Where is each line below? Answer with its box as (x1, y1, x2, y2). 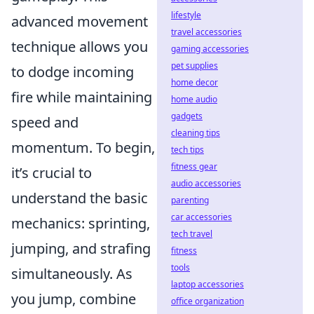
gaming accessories (171, 43, 249, 55)
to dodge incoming (11, 62, 134, 81)
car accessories (171, 211, 232, 223)
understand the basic (11, 189, 148, 207)
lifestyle (171, 9, 201, 21)
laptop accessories (171, 278, 244, 290)
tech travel (171, 228, 212, 240)
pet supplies (171, 60, 218, 71)
